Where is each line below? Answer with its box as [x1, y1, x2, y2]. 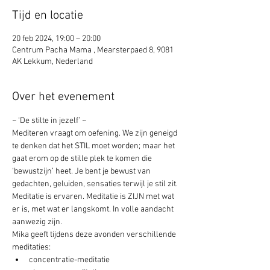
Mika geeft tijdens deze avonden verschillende [12, 230, 178, 240]
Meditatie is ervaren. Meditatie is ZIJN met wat [12, 192, 176, 202]
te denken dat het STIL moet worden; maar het [12, 141, 177, 151]
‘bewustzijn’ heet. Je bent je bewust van [12, 166, 152, 177]
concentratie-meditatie [29, 255, 110, 265]
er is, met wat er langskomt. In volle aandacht [12, 204, 175, 215]
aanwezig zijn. [12, 217, 64, 227]
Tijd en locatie [12, 8, 83, 23]
